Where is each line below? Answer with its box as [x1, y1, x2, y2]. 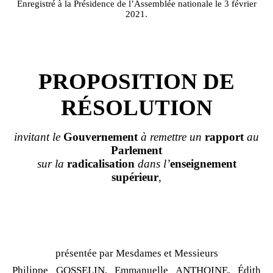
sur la [37, 157, 67, 170]
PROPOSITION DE [38, 68, 235, 94]
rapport [205, 130, 244, 143]
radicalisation [66, 157, 135, 170]
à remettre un [138, 130, 205, 143]
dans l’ [134, 157, 170, 170]
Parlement [111, 143, 162, 157]
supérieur [112, 170, 158, 183]
